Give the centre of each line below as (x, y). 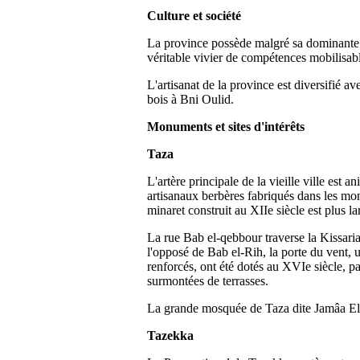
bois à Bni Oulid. (190, 99)
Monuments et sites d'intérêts (225, 127)
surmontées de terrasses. (207, 281)
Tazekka (170, 335)
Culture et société (194, 16)
